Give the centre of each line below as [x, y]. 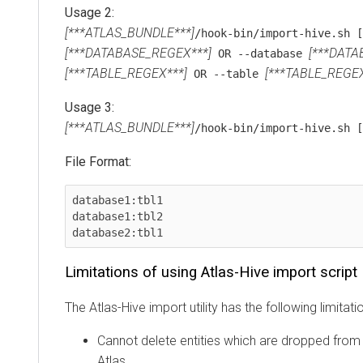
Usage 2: [90, 13]
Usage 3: [90, 108]
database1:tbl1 [117, 201]
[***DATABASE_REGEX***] [138, 53]
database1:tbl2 [117, 217]
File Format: [98, 162]
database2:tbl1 [117, 233]
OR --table [226, 74]
